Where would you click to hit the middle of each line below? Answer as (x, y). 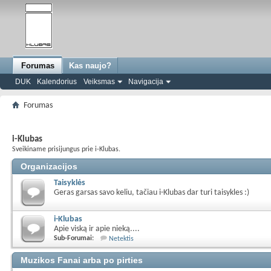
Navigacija (146, 82)
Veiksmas (99, 82)
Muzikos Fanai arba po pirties (82, 260)
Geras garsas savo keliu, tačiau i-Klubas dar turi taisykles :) (152, 193)
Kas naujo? (90, 66)
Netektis (121, 239)
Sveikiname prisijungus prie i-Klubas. (66, 149)
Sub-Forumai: (74, 238)
